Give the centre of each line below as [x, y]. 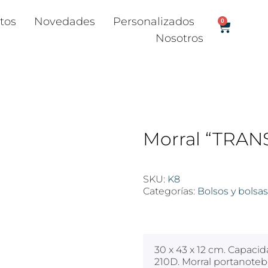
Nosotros [180, 38]
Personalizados [154, 22]
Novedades [65, 22]
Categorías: [170, 191]
